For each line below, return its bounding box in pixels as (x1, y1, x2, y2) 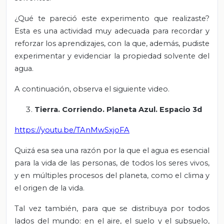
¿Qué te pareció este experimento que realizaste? (14, 13, 209, 23)
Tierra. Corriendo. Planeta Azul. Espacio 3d (34, 104, 202, 114)
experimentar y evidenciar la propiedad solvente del (14, 51, 209, 60)
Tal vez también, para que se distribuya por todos (14, 203, 209, 213)
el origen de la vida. (14, 183, 84, 192)
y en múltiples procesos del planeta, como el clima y (14, 170, 209, 180)
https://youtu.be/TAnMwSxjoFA (14, 125, 129, 134)
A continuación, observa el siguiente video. (14, 84, 169, 93)
